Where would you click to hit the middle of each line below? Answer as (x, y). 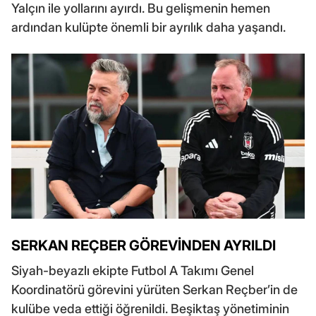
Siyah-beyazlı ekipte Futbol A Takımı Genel (133, 271)
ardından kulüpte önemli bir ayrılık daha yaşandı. (148, 28)
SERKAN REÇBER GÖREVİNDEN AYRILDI (144, 246)
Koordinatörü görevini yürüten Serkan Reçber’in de (154, 290)
